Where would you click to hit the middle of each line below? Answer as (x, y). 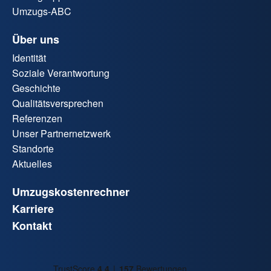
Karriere (33, 208)
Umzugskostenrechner (71, 191)
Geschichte (36, 88)
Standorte (33, 148)
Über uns (36, 39)
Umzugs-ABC (42, 11)
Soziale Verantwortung (61, 73)
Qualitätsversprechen (58, 103)
